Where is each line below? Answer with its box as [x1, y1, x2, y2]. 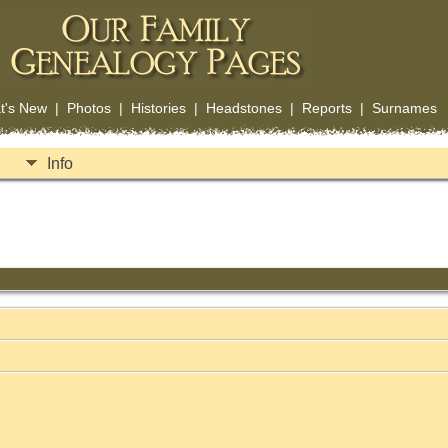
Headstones [205, 100, 282, 116]
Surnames [371, 100, 437, 116]
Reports [301, 100, 352, 116]
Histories [130, 100, 186, 116]
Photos [66, 100, 111, 116]
